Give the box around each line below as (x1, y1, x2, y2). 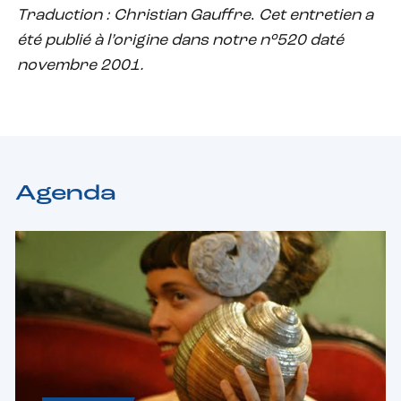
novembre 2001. (17, 56, 144, 74)
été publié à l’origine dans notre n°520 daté (17, 31, 344, 49)
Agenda (15, 183, 116, 205)
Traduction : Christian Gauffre (17, 6, 251, 24)
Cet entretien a (259, 6, 373, 24)
